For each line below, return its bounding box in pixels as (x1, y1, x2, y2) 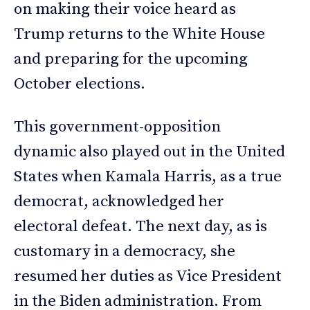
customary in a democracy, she (14, 241, 235, 262)
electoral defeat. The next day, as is (14, 217, 267, 237)
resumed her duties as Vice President (14, 266, 282, 287)
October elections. (14, 74, 145, 95)
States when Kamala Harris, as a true (14, 167, 282, 188)
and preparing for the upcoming (14, 49, 248, 70)
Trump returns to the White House (14, 24, 265, 45)
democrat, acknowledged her (14, 192, 224, 212)
